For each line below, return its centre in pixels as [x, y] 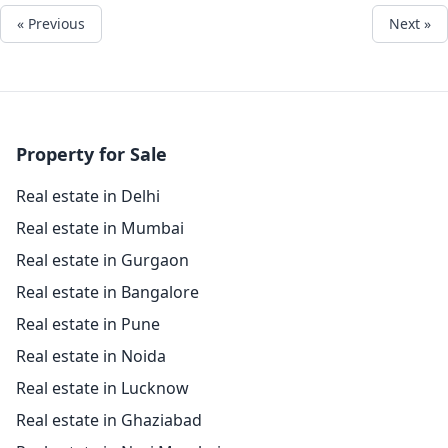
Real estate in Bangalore [107, 292]
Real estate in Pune [88, 324]
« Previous [51, 23]
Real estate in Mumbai [100, 228]
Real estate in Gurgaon [102, 260]
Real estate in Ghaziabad [109, 420]
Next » [410, 23]
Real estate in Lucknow [102, 388]
